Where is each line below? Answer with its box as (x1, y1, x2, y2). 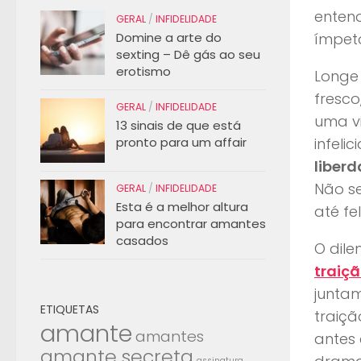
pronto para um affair (116, 133, 247, 151)
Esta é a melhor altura (116, 197, 248, 215)
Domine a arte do (116, 28, 222, 46)
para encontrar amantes (116, 214, 266, 232)
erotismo (116, 62, 171, 80)
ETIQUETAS (40, 301, 99, 317)
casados (116, 231, 168, 249)
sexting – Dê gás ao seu (116, 45, 260, 63)
